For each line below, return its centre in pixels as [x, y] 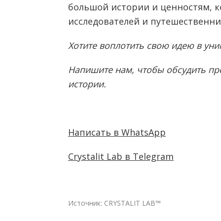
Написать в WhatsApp [117, 132]
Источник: [86, 203]
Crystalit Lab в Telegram [121, 156]
